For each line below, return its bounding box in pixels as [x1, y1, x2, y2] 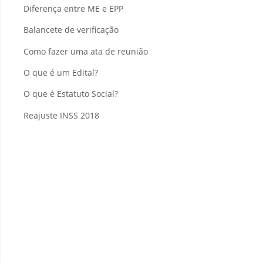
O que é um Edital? [23, 67, 98, 79]
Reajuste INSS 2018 [23, 109, 99, 121]
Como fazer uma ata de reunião [23, 45, 148, 57]
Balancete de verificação [23, 24, 119, 36]
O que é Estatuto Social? [23, 88, 118, 100]
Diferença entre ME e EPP [23, 3, 123, 15]
